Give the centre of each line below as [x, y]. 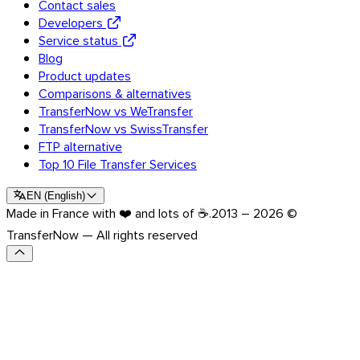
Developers [71, 22]
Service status [78, 40]
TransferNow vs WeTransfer [116, 110]
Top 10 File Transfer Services [118, 164]
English [64, 195]
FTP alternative [80, 146]
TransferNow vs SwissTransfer [123, 128]
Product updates [85, 75]
